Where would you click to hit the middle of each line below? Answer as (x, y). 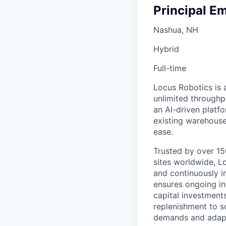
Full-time (170, 68)
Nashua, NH (176, 30)
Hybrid (166, 49)
